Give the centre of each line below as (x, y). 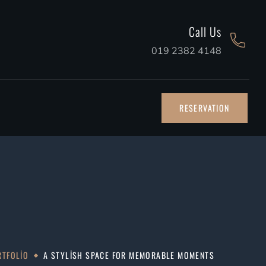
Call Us (205, 31)
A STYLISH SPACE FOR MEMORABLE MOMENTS (129, 255)
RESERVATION (205, 107)
